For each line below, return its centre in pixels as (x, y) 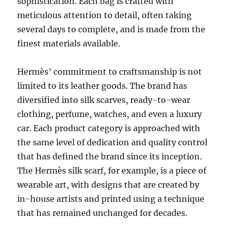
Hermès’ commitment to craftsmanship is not (110, 72)
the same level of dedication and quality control (112, 143)
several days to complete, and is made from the (111, 30)
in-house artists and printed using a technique (111, 199)
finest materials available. (69, 44)
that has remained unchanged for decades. (102, 213)
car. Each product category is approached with (109, 128)
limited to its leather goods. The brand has (102, 86)
